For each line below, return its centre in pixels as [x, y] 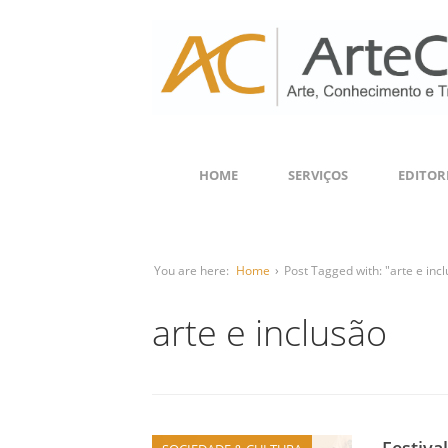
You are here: [191, 270]
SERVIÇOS [318, 175]
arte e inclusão [269, 332]
